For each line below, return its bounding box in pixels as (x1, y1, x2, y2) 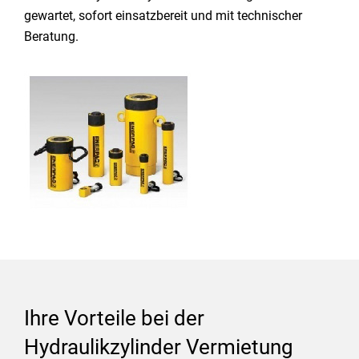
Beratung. (24, 29, 79, 44)
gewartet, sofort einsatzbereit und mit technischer (24, 8, 302, 23)
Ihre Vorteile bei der (24, 306, 204, 330)
